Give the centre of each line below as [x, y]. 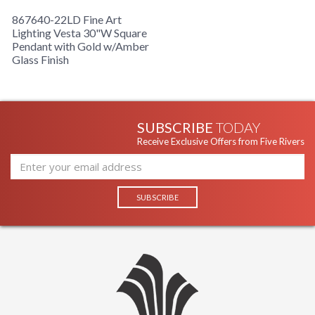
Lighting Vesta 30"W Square [79, 33]
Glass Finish [40, 60]
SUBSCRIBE [176, 128]
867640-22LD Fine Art [67, 20]
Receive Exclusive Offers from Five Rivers [221, 142]
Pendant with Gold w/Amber [81, 46]
